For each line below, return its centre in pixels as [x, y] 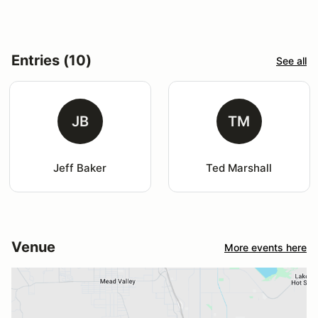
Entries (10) [51, 60]
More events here [265, 247]
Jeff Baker [80, 168]
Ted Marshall [239, 168]
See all [291, 60]
